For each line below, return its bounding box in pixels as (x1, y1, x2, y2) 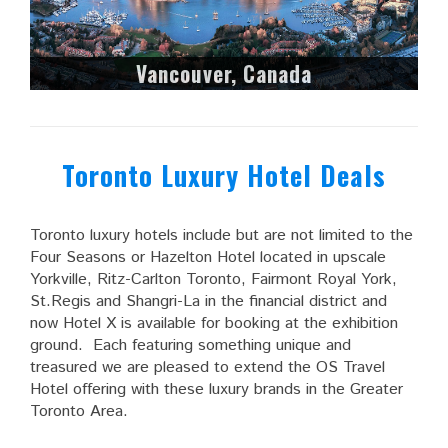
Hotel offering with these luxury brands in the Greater (30, 377, 403, 401)
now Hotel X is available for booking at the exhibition (30, 311, 398, 335)
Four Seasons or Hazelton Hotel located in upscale (30, 245, 386, 269)
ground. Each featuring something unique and (30, 333, 351, 357)
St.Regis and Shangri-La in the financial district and (30, 289, 387, 313)
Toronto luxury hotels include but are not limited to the (30, 223, 413, 247)
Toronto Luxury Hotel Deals (62, 154, 386, 195)
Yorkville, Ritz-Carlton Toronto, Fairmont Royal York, (30, 267, 397, 291)
